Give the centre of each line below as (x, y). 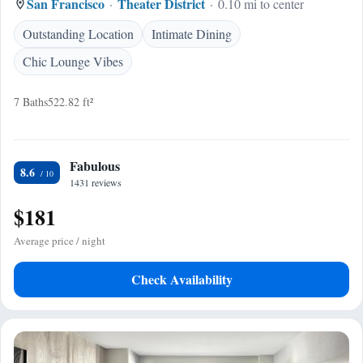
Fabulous (95, 166)
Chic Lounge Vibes (73, 61)
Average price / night (60, 241)
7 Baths (31, 102)
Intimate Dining (192, 34)
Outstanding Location (78, 34)
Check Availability (181, 279)
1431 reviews (96, 182)
